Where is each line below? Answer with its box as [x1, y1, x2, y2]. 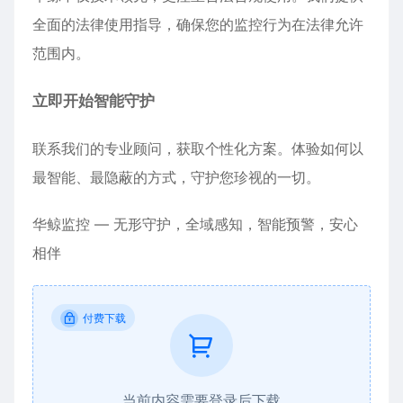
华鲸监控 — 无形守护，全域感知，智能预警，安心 [32, 215, 358, 234]
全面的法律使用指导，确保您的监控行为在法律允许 [32, 15, 363, 34]
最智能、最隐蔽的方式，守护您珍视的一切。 [32, 168, 320, 187]
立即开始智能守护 [32, 92, 155, 111]
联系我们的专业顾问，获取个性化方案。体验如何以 [32, 139, 363, 158]
